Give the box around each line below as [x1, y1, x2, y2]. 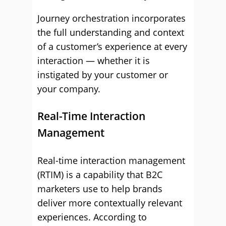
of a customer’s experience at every [37, 40, 187, 52]
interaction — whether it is [37, 54, 150, 67]
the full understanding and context [37, 26, 184, 38]
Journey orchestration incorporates [37, 12, 186, 24]
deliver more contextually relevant [37, 197, 182, 209]
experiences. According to [37, 211, 147, 223]
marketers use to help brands [37, 183, 162, 195]
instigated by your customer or [37, 69, 168, 81]
